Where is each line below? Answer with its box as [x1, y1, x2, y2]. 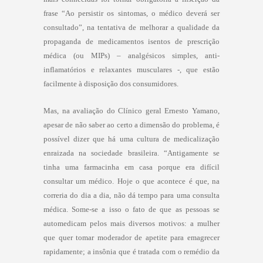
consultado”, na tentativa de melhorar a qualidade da [43, 22, 220, 32]
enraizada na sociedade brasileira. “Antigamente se [43, 148, 220, 157]
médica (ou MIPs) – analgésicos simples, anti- [43, 50, 220, 60]
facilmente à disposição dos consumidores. [43, 79, 178, 88]
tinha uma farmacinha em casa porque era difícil [43, 162, 220, 171]
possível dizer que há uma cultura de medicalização [43, 134, 220, 143]
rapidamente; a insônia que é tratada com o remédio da [43, 247, 220, 256]
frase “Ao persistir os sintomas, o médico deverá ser [43, 8, 220, 18]
